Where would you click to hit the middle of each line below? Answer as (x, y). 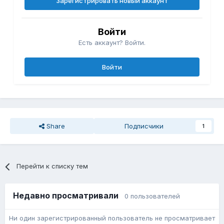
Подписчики (144, 126)
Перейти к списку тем (52, 166)
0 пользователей (152, 196)
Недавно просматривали (69, 196)
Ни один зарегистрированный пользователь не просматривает (112, 218)
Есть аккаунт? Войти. (112, 43)
